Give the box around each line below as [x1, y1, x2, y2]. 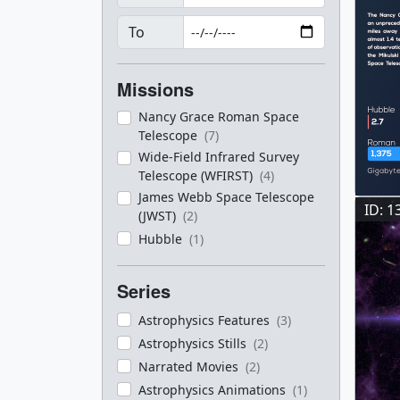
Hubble [138, 230, 186, 247]
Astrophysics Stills [138, 335, 250, 352]
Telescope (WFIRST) [138, 167, 256, 184]
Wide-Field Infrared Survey [138, 148, 299, 165]
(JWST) [138, 207, 179, 224]
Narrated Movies [138, 358, 242, 375]
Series [117, 278, 171, 304]
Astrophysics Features [138, 312, 273, 329]
